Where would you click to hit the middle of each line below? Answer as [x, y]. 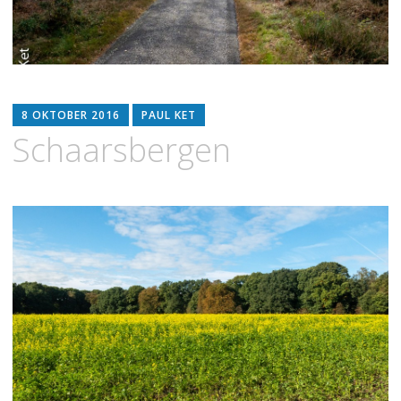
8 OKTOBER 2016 [70, 115]
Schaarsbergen [121, 150]
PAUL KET [168, 115]
